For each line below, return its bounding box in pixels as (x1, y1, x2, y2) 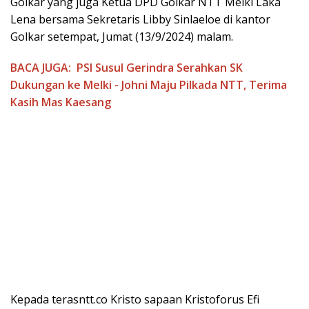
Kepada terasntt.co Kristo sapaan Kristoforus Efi (10, 292, 259, 308)
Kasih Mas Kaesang (10, 94, 111, 110)
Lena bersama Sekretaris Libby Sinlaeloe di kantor (10, 12, 270, 28)
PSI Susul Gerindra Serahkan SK (77, 60, 243, 76)
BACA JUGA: (10, 60, 71, 76)
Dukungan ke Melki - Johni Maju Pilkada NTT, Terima (10, 77, 287, 93)
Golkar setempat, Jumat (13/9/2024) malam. (10, 29, 233, 45)
